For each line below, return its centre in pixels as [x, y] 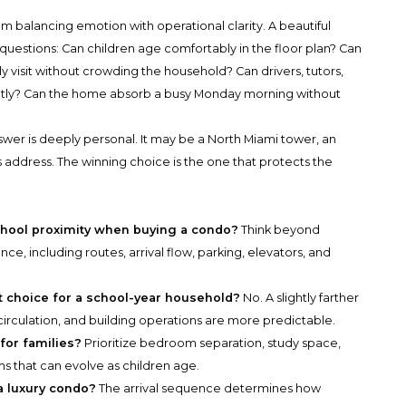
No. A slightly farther [300, 298]
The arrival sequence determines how [209, 389]
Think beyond [280, 230]
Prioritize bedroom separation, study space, [212, 343]
